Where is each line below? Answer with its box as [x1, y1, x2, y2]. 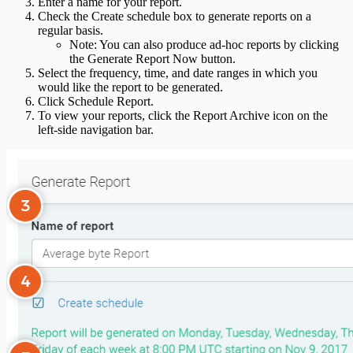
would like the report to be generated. [38, 80, 223, 94]
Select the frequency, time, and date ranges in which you [38, 65, 318, 80]
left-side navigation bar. [38, 122, 154, 136]
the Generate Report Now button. [69, 51, 236, 65]
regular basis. [38, 23, 103, 37]
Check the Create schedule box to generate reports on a [38, 9, 311, 23]
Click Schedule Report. [38, 94, 154, 108]
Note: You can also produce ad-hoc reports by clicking [69, 37, 339, 51]
